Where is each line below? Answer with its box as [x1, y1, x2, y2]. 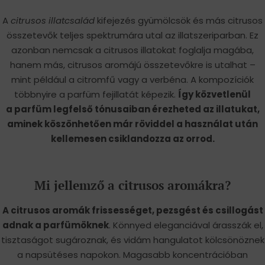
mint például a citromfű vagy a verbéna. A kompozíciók [11, 73, 254, 86]
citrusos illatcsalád [11, 14, 95, 27]
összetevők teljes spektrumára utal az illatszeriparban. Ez [7, 28, 258, 41]
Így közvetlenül [178, 88, 251, 101]
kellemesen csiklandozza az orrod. [50, 132, 215, 145]
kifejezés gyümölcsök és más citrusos [95, 14, 263, 27]
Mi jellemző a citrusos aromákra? [34, 176, 231, 193]
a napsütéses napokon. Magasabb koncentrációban [17, 248, 248, 261]
